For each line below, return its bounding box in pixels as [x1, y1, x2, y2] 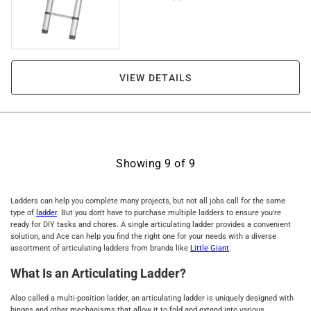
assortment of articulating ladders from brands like [10, 244, 190, 253]
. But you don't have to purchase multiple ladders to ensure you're [57, 208, 281, 217]
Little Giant [190, 244, 229, 253]
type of [10, 208, 36, 217]
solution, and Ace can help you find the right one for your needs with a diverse [10, 232, 276, 241]
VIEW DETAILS [119, 72, 192, 83]
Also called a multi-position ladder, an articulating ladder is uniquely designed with [10, 293, 294, 303]
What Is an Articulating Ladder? [10, 265, 186, 280]
